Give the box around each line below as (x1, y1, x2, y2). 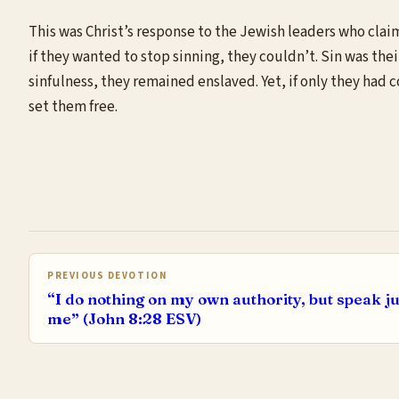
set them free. (28, 96, 118, 118)
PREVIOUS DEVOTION (47, 269, 168, 282)
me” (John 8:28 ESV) (47, 308, 201, 328)
